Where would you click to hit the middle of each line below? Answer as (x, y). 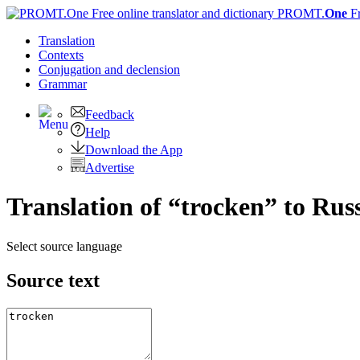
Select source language (64, 246)
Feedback (110, 115)
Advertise (110, 168)
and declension (142, 70)
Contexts (61, 55)
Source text (53, 280)
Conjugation (72, 70)
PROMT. (299, 13)
